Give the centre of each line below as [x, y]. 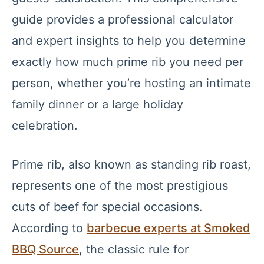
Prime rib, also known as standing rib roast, [131, 164]
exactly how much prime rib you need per [128, 62]
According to [49, 228]
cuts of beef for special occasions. [107, 207]
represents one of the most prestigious [120, 186]
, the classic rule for [134, 249]
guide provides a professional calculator [123, 19]
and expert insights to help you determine [129, 41]
